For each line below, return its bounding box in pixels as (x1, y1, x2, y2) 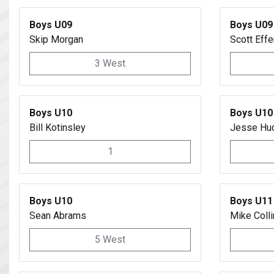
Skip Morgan (29, 34, 83, 45)
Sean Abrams (29, 210, 86, 221)
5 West (95, 234, 125, 245)
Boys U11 (230, 195, 273, 207)
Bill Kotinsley (29, 122, 86, 133)
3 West (95, 57, 125, 69)
